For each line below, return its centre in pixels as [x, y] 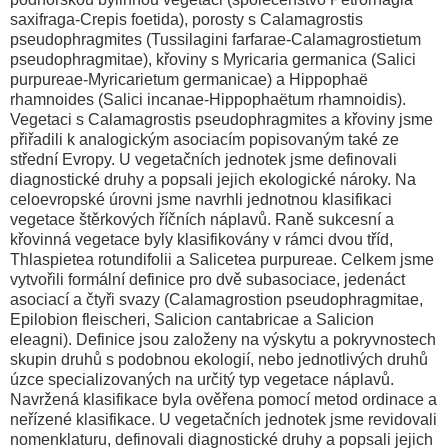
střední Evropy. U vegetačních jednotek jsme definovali [203, 159]
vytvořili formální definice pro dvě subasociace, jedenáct [207, 279]
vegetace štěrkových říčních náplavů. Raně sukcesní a [202, 219]
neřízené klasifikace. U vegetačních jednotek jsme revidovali [223, 419]
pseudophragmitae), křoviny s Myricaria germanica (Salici [213, 59]
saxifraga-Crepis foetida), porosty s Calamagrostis [186, 19]
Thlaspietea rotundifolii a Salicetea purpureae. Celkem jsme [222, 259]
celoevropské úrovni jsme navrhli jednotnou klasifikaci [201, 199]
